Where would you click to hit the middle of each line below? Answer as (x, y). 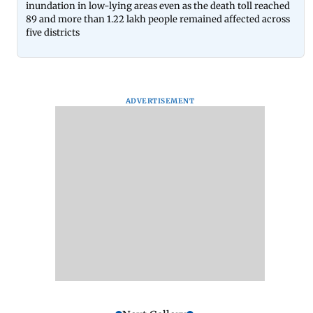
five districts (53, 32)
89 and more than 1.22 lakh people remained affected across (158, 19)
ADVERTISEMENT (160, 101)
